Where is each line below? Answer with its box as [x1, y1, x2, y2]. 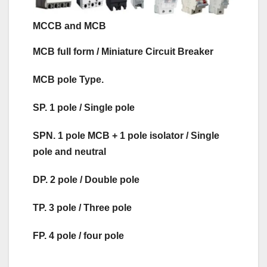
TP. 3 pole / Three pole [33, 203, 132, 213]
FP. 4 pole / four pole [33, 231, 124, 241]
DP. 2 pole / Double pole [33, 175, 139, 185]
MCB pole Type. [33, 74, 104, 85]
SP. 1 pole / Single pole [33, 103, 135, 113]
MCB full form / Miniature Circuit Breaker [33, 46, 213, 57]
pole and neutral [33, 147, 106, 157]
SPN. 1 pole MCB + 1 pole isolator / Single [33, 131, 219, 141]
